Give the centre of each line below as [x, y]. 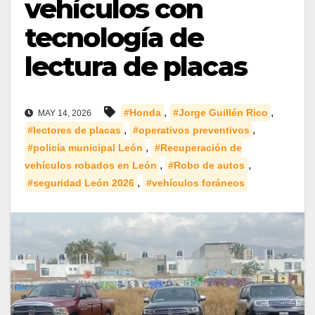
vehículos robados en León [91, 166]
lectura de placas [136, 66]
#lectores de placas [75, 130]
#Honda [143, 113]
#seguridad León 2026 [81, 183]
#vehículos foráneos [195, 183]
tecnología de [114, 38]
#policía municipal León [85, 148]
